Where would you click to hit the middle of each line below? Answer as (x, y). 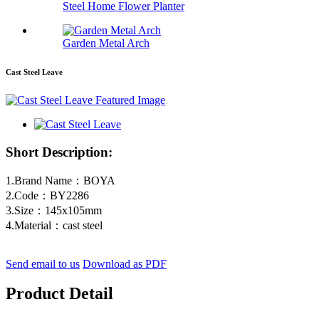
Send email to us (43, 263)
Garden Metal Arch (106, 43)
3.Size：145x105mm (54, 210)
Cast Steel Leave (34, 72)
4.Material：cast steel (54, 225)
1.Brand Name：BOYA (61, 180)
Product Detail (59, 294)
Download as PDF (125, 263)
